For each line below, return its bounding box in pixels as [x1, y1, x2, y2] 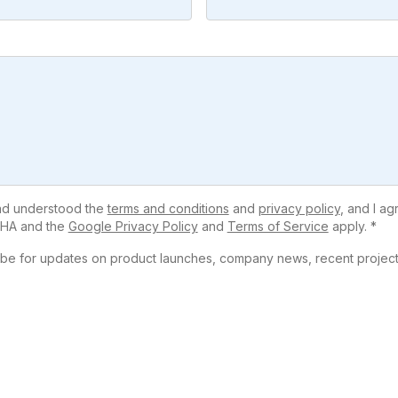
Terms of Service [227, 219, 329, 235]
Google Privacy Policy [68, 219, 198, 235]
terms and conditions [107, 201, 229, 217]
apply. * [328, 219, 377, 235]
